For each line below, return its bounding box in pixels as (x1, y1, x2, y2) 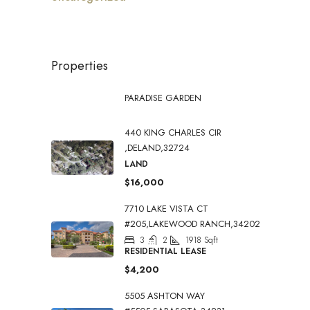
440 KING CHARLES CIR (125, 126, 221, 140)
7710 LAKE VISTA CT (125, 202, 208, 216)
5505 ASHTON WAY (125, 289, 205, 303)
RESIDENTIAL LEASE (125, 245, 206, 258)
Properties (51, 57, 108, 75)
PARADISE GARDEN (125, 91, 201, 105)
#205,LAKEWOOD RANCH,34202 (125, 217, 260, 231)
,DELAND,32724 (125, 141, 190, 155)
